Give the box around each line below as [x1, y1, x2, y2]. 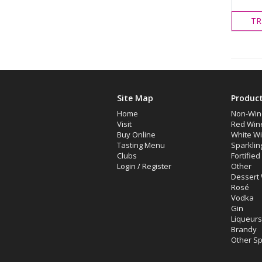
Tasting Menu [116, 140, 165, 150]
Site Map [116, 92, 153, 104]
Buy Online [116, 129, 156, 140]
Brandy [230, 224, 257, 235]
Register [142, 161, 171, 171]
